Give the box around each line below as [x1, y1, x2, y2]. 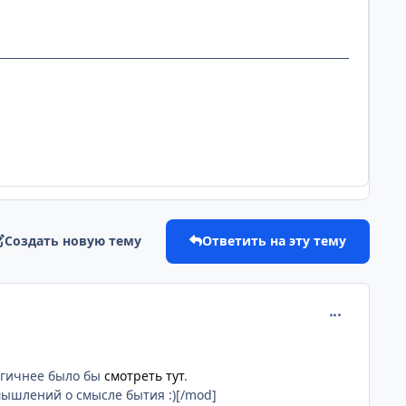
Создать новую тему [5, 232, 142, 250]
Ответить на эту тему [201, 232, 346, 250]
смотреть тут [104, 367, 184, 385]
